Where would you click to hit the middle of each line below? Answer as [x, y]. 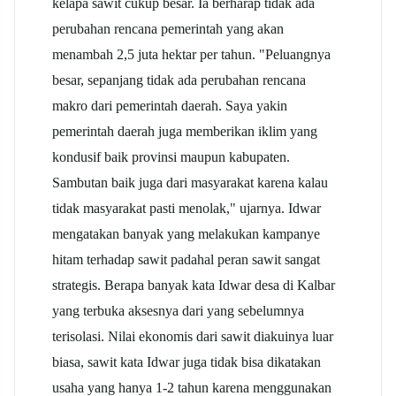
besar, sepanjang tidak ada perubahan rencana [179, 80]
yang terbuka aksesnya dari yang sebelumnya [178, 311]
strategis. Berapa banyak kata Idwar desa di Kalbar [194, 286]
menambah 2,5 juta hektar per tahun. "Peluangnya [191, 55]
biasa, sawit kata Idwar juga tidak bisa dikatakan [187, 362]
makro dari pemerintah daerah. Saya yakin [170, 106]
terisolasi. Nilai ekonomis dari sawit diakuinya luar [193, 337]
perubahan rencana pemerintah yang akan [168, 29]
